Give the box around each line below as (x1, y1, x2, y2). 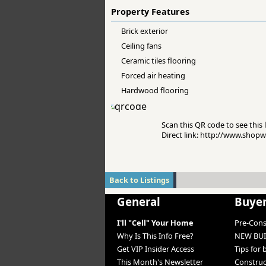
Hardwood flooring (121, 85, 189, 96)
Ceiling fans (121, 40, 161, 52)
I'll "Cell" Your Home (116, 217, 194, 229)
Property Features (111, 6, 189, 18)
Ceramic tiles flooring (121, 55, 196, 66)
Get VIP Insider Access (116, 243, 194, 255)
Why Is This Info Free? (116, 230, 194, 242)
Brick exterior (121, 26, 168, 37)
